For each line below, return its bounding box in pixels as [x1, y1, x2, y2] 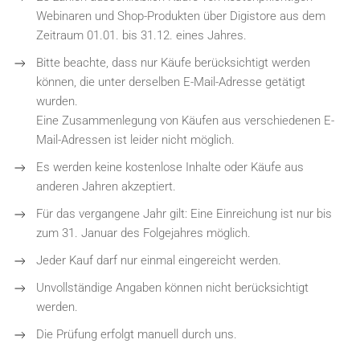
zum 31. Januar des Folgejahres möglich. [36, 226, 251, 240]
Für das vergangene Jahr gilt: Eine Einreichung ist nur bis [36, 207, 332, 221]
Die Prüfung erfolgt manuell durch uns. [36, 327, 237, 342]
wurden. [36, 94, 78, 108]
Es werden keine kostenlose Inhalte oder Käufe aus [36, 160, 304, 174]
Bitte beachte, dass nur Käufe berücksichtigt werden [36, 55, 310, 70]
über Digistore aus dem [203, 9, 325, 23]
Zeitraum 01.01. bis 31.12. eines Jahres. [36, 28, 247, 43]
